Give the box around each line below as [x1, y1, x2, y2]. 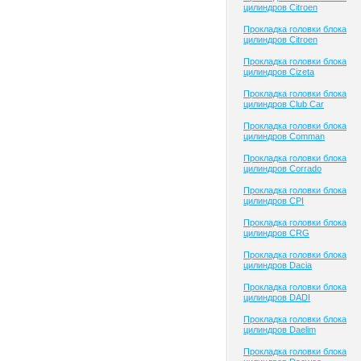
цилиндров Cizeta [243, 67, 314, 77]
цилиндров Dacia [243, 260, 312, 270]
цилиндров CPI [243, 196, 304, 205]
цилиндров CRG [243, 228, 309, 238]
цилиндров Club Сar [243, 99, 324, 109]
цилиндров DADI [243, 293, 310, 302]
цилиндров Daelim [243, 325, 316, 334]
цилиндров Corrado [243, 164, 322, 173]
